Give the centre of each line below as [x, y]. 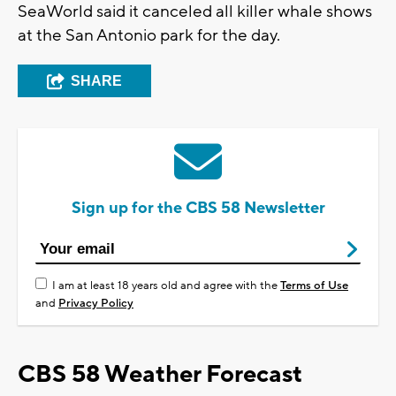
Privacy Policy [96, 304]
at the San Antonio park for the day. [149, 36]
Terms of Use [314, 286]
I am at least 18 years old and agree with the [166, 286]
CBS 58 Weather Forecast [160, 375]
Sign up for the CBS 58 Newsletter [198, 209]
